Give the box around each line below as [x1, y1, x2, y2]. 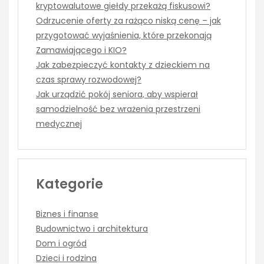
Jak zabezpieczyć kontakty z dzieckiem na [36, 58, 210, 71]
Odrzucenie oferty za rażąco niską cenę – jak [36, 14, 221, 27]
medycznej [36, 117, 82, 130]
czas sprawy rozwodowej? [36, 73, 141, 85]
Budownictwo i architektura [36, 222, 148, 235]
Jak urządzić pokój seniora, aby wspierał [36, 88, 198, 100]
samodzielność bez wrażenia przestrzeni [36, 103, 200, 115]
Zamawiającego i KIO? [36, 44, 127, 56]
